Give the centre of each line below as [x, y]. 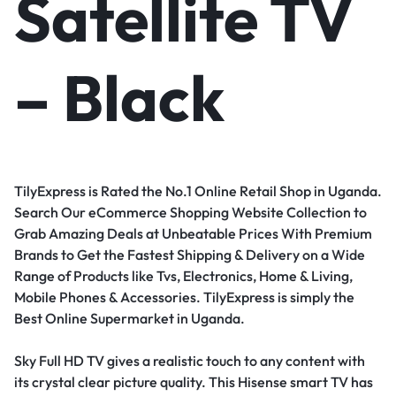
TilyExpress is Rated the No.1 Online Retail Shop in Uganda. [198, 191]
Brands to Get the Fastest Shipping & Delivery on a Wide [190, 255]
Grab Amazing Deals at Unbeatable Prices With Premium [193, 234]
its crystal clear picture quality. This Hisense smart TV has [194, 382]
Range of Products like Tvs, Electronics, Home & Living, [183, 276]
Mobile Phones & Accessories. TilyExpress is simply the [184, 297]
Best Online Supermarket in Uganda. [129, 319]
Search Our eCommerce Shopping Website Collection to [190, 213]
